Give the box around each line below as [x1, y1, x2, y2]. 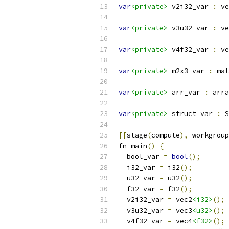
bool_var [119, 152, 164, 161]
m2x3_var [168, 66, 209, 75]
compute [151, 131, 180, 140]
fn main [119, 142, 147, 150]
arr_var [168, 88, 204, 97]
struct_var [168, 109, 217, 118]
